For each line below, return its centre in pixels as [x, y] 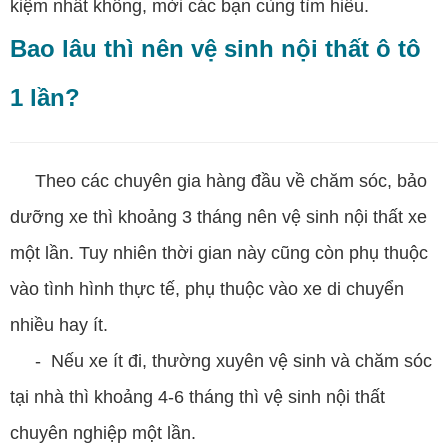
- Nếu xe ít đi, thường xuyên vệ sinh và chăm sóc [221, 360]
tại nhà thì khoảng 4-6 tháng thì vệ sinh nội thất [197, 396]
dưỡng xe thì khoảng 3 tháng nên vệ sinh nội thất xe [218, 216]
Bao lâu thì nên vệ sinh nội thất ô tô [215, 48]
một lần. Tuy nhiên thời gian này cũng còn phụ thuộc [219, 252]
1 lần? [45, 97]
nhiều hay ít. [59, 324]
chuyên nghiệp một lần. [103, 432]
